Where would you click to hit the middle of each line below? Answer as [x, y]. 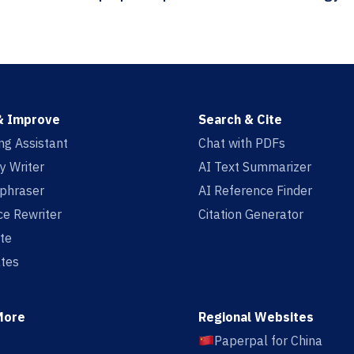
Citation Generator [250, 215]
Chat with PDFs [241, 143]
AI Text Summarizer [254, 167]
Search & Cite [240, 120]
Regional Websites [256, 317]
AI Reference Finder [255, 191]
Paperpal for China [268, 341]
